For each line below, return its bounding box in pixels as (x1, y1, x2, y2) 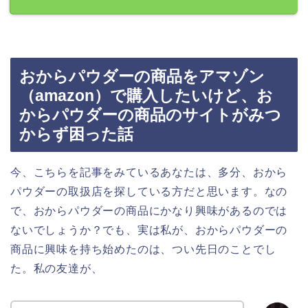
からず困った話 (19, 125, 133, 144)
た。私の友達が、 (10, 263, 103, 275)
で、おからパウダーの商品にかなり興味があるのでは (10, 205, 288, 217)
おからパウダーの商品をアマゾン (19, 67, 265, 86)
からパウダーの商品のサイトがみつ (19, 106, 281, 124)
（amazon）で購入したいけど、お (19, 87, 273, 105)
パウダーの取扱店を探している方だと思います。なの (10, 186, 288, 198)
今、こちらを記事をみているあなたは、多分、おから (10, 166, 288, 179)
